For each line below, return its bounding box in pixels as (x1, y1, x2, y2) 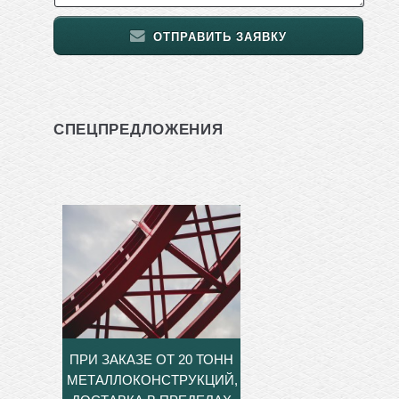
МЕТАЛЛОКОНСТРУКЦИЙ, (67, 372, 238, 388)
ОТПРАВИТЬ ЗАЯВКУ (153, 29, 288, 44)
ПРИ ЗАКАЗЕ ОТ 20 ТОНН (69, 352, 233, 368)
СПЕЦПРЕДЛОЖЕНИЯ (53, 120, 224, 139)
